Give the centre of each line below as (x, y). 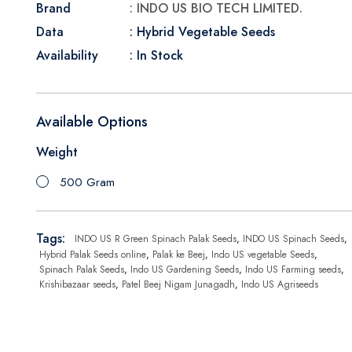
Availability (67, 55)
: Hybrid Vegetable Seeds (202, 32)
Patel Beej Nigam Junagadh (178, 284)
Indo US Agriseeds (280, 284)
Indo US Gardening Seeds (185, 269)
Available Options (92, 122)
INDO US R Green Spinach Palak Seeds (156, 238)
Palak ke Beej (179, 255)
